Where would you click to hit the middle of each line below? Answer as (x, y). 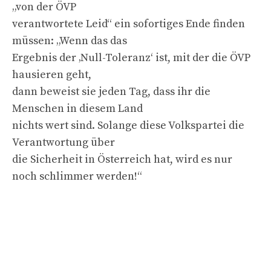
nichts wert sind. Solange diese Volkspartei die (128, 125)
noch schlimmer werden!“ (77, 176)
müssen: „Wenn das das (70, 41)
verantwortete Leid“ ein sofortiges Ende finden (129, 24)
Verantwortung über (64, 142)
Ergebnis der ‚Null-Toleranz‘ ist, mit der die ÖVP (131, 57)
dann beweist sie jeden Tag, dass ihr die (111, 91)
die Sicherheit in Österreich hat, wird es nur (122, 159)
